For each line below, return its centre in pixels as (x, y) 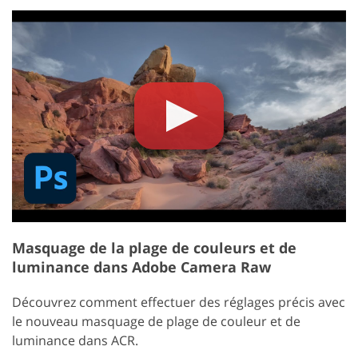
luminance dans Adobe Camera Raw (141, 267)
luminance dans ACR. (75, 340)
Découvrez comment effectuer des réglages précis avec (179, 302)
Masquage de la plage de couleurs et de (154, 247)
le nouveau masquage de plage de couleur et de (156, 321)
